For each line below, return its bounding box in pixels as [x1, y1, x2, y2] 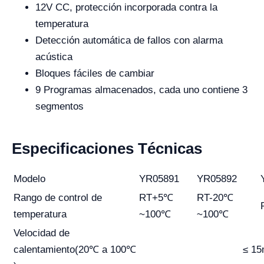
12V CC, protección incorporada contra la [35, 2, 217, 14]
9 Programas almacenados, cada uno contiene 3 [35, 84, 247, 96]
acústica [35, 51, 72, 63]
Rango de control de [14, 192, 102, 204]
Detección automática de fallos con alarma [35, 35, 223, 47]
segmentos [35, 101, 84, 113]
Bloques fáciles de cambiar [35, 68, 154, 80]
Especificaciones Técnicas [12, 140, 202, 158]
